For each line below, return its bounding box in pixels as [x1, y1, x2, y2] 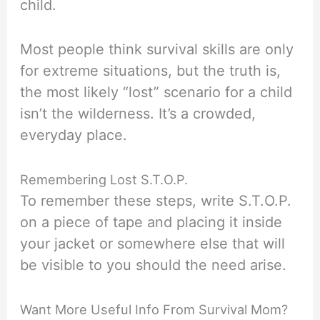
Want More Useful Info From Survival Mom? [20, 301, 289, 318]
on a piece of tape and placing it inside [20, 214, 283, 231]
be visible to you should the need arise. [20, 256, 287, 274]
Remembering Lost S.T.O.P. [20, 171, 189, 188]
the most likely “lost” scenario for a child [20, 84, 293, 101]
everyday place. [20, 126, 128, 144]
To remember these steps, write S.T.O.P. [20, 192, 292, 210]
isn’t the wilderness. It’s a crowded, [20, 105, 256, 123]
